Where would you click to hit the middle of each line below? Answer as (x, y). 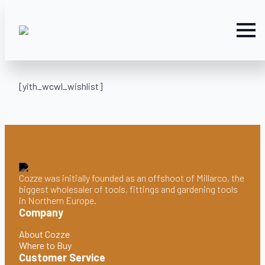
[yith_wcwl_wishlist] (61, 86)
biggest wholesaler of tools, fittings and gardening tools (128, 189)
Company (41, 212)
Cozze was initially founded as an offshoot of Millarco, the (132, 178)
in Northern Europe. (58, 200)
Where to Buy (45, 245)
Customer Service (62, 257)
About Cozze (44, 234)
